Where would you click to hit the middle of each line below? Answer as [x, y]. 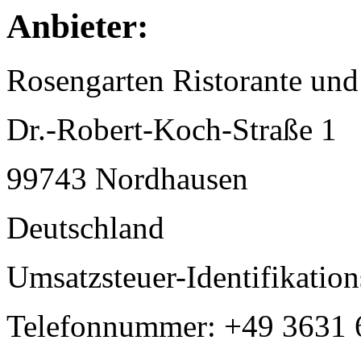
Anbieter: [77, 26]
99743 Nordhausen [127, 178]
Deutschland [85, 227]
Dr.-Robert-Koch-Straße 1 [172, 129]
